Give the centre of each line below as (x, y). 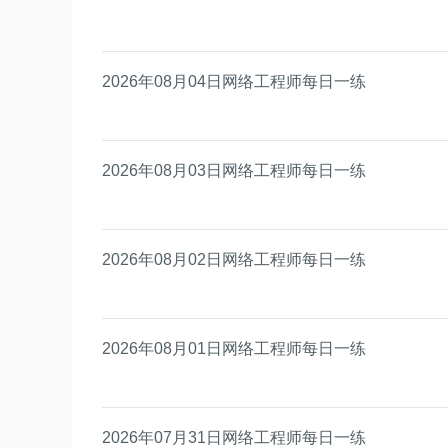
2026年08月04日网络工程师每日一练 (234, 81)
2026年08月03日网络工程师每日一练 (234, 170)
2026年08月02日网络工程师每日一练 (234, 259)
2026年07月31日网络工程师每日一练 (234, 437)
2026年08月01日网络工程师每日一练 (234, 348)
